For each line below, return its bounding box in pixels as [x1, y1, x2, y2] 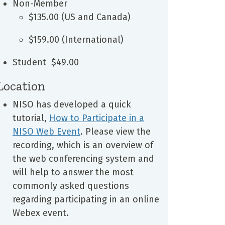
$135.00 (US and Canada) [28, 11, 131, 23]
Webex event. [12, 207, 69, 218]
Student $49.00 [12, 56, 79, 68]
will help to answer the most [12, 166, 134, 178]
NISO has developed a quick [12, 98, 131, 110]
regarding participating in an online [12, 193, 159, 205]
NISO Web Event [12, 126, 80, 137]
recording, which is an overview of [12, 139, 153, 151]
